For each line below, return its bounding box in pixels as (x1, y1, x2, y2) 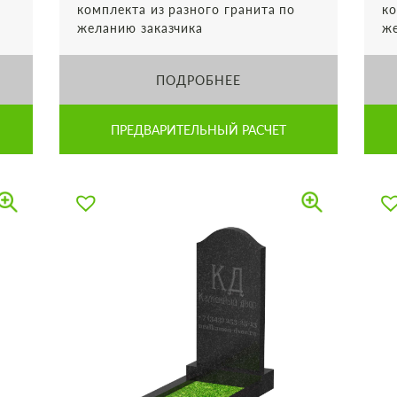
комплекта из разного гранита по (77, 2, 296, 17)
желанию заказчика (77, 20, 204, 35)
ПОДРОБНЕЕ (156, 72, 241, 88)
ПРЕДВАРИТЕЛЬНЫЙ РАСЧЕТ (110, 121, 286, 137)
